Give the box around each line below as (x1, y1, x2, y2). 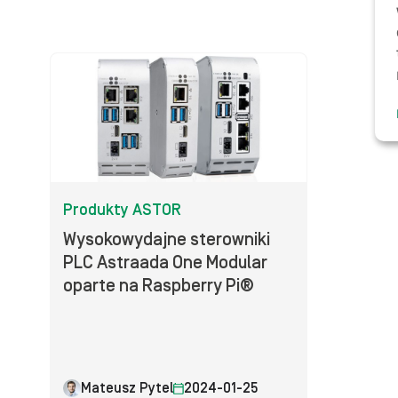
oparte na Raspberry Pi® (63, 276, 254, 296)
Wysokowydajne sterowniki (63, 230, 270, 250)
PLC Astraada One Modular (63, 253, 267, 273)
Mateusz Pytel (81, 380, 173, 396)
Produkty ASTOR (63, 201, 181, 219)
